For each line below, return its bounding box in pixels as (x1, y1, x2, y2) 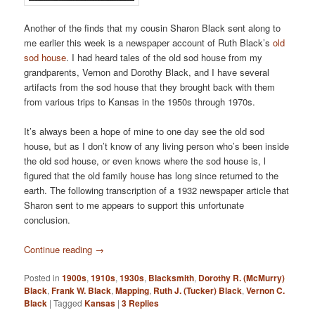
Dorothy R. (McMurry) (198, 271, 285, 285)
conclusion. (24, 213, 71, 227)
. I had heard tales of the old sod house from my (66, 50, 263, 64)
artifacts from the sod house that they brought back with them (24, 79, 276, 94)
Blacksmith (148, 271, 195, 285)
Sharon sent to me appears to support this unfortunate (24, 198, 245, 212)
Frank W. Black (51, 284, 112, 297)
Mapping (115, 284, 150, 297)
